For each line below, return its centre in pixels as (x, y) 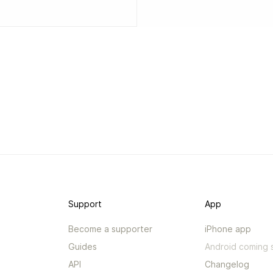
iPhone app (228, 229)
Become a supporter (111, 229)
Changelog (227, 264)
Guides (83, 246)
